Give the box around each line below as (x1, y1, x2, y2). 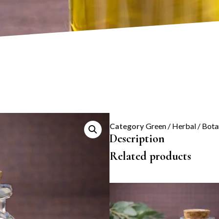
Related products (109, 149, 191, 163)
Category (109, 121, 144, 131)
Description (109, 131, 165, 146)
